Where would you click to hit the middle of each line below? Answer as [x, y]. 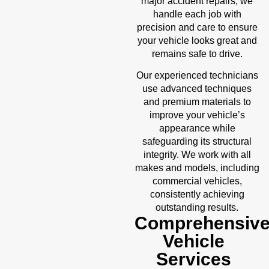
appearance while [197, 128]
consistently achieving [197, 194]
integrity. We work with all [197, 154]
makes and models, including [197, 168]
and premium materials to [197, 101]
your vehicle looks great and [197, 40]
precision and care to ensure [197, 27]
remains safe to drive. [197, 53]
